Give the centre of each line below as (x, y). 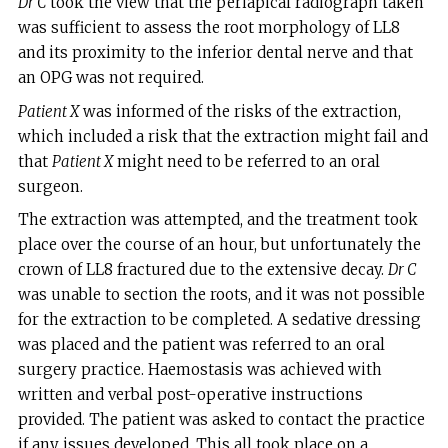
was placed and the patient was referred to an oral (201, 344)
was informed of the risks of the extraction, (239, 111)
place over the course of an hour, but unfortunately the (219, 244)
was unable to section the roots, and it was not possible (221, 294)
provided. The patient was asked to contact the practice (221, 419)
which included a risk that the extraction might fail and (222, 136)
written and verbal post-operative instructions (190, 394)
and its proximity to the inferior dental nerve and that (215, 53)
